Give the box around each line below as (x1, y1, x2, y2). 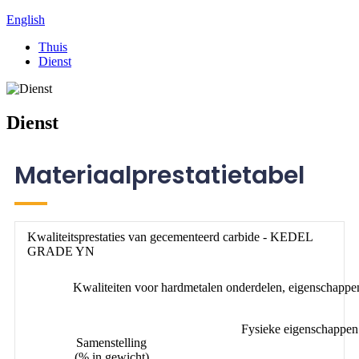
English (6, 13, 45, 26)
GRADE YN (27, 244, 95, 258)
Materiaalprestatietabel (14, 158, 305, 192)
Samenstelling (76, 335, 147, 349)
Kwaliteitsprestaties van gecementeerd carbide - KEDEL (27, 229, 313, 244)
